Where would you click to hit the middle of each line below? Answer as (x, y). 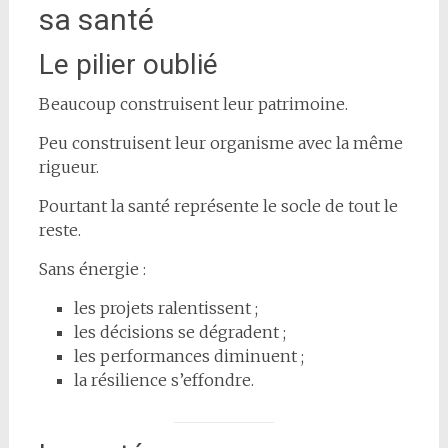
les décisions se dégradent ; (179, 331)
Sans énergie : (92, 268)
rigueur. (68, 166)
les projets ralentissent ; (165, 307)
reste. (59, 229)
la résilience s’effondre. (163, 379)
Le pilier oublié (128, 64)
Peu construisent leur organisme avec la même (220, 142)
